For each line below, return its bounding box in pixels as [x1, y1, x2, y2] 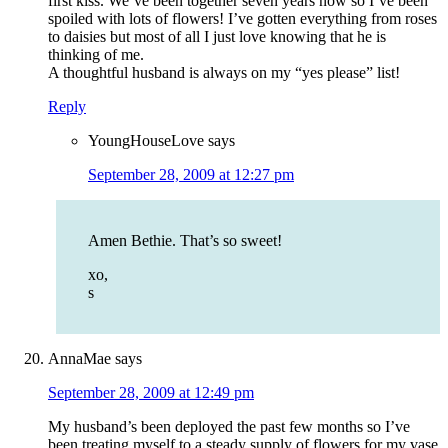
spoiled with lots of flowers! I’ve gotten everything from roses [48, 10, 437, 28]
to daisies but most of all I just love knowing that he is [48, 28, 386, 46]
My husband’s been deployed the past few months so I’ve [48, 418, 410, 436]
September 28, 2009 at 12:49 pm [48, 384, 254, 402]
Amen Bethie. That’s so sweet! [88, 232, 282, 250]
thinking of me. [48, 46, 144, 64]
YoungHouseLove [88, 132, 204, 150]
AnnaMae [48, 350, 111, 368]
